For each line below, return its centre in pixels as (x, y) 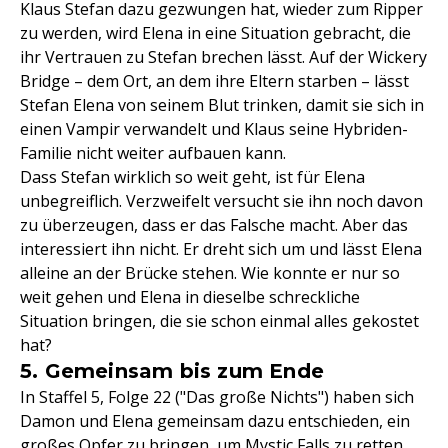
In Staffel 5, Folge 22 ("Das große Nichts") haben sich (217, 397)
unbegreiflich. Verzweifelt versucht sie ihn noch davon (221, 201)
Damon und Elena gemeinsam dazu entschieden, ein (215, 421)
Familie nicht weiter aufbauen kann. (153, 153)
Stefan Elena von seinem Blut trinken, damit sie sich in (222, 105)
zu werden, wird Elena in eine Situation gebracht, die (215, 33)
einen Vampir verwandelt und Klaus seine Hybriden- (214, 129)
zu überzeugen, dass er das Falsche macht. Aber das (214, 225)
